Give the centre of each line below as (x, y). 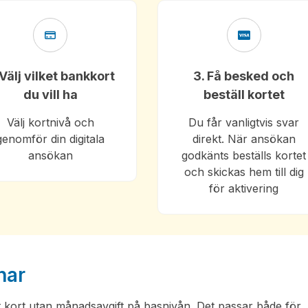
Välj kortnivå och (50, 122)
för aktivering (244, 188)
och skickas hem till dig (244, 172)
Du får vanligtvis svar (244, 122)
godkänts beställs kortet (244, 155)
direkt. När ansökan (244, 139)
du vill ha (50, 95)
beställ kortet (244, 95)
